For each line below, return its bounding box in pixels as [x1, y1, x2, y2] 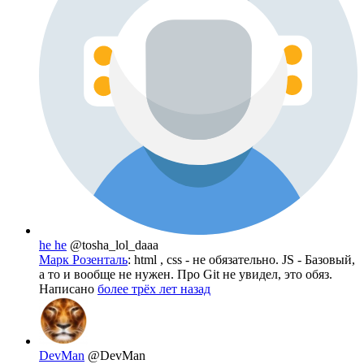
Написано [39, 281, 97, 296]
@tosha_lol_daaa [70, 237, 158, 252]
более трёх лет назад [97, 281, 210, 296]
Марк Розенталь [39, 252, 128, 266]
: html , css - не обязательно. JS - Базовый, [128, 252, 355, 266]
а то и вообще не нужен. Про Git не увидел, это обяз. [39, 266, 332, 281]
